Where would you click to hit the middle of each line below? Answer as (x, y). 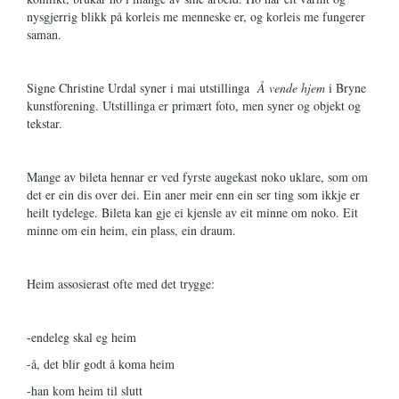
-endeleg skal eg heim (81, 337)
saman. (46, 34)
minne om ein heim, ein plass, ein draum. (131, 230)
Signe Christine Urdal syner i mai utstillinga (142, 88)
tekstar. (45, 123)
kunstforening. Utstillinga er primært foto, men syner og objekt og (194, 106)
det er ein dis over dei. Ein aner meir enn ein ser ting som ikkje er (193, 195)
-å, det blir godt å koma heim (101, 364)
